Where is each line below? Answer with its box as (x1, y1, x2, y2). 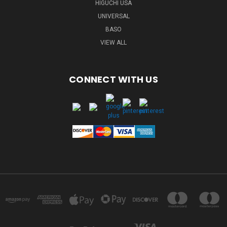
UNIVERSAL (97, 13, 130, 20)
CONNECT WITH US (69, 73, 158, 86)
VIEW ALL (100, 39, 127, 46)
